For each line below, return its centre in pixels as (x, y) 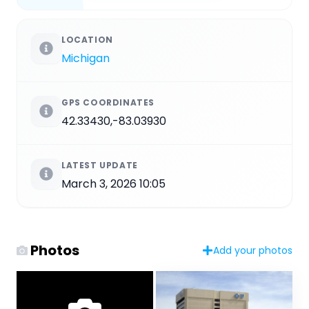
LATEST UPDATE (100, 165)
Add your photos (253, 250)
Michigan (86, 58)
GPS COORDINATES (108, 102)
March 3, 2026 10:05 (113, 183)
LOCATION (87, 39)
